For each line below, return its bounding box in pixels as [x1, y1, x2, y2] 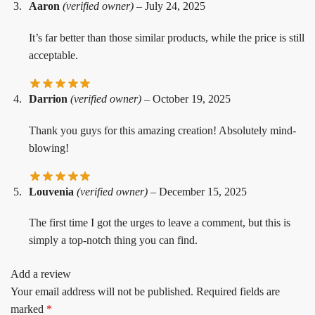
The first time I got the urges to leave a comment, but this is [29, 217, 290, 229]
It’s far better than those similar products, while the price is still [29, 31, 304, 44]
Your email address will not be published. [11, 285, 193, 297]
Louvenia [29, 185, 77, 198]
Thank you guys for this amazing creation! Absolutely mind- [29, 124, 296, 136]
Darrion [29, 93, 70, 105]
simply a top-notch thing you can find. [29, 234, 198, 247]
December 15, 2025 [159, 185, 247, 198]
